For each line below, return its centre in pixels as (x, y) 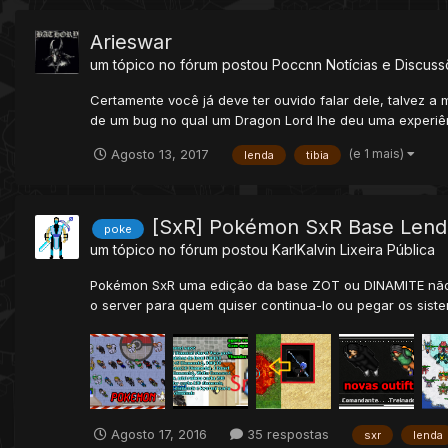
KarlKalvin (304, 250)
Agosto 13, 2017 (160, 154)
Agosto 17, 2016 (159, 434)
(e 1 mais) (378, 153)
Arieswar (131, 42)
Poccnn (297, 65)
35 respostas (286, 434)
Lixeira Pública (387, 250)
